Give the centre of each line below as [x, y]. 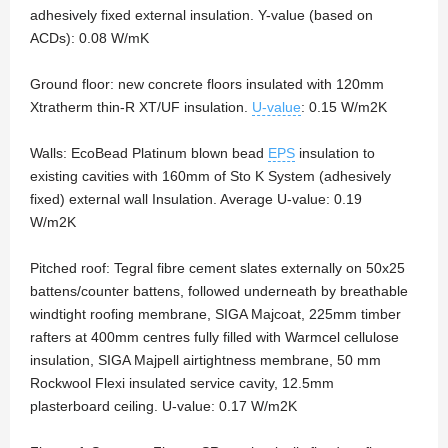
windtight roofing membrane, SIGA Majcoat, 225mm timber [215, 314]
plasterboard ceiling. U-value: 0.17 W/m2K [163, 406]
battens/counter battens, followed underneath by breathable [219, 291]
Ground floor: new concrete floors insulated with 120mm [207, 84]
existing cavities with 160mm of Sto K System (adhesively [210, 176]
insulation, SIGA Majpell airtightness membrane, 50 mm [205, 360]
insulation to [335, 153]
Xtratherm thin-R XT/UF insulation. [141, 107]
